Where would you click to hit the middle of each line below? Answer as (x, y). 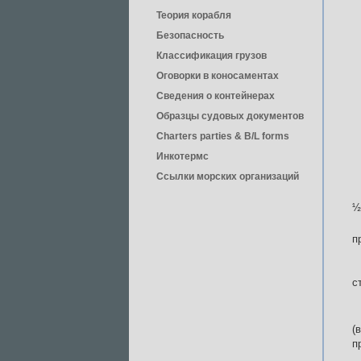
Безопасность (190, 35)
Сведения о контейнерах (216, 96)
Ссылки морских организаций (228, 176)
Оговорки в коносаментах (218, 76)
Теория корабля (194, 15)
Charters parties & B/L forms (223, 136)
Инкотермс (183, 156)
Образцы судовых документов (230, 116)
